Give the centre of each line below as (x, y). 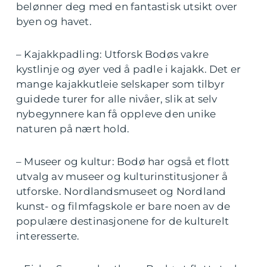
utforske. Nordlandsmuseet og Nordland (121, 191)
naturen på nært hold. (73, 129)
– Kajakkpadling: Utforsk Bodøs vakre (113, 54)
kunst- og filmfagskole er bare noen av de (123, 206)
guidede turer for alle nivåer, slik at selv (117, 99)
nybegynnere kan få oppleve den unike (116, 114)
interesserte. (48, 236)
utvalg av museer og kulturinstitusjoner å (122, 176)
